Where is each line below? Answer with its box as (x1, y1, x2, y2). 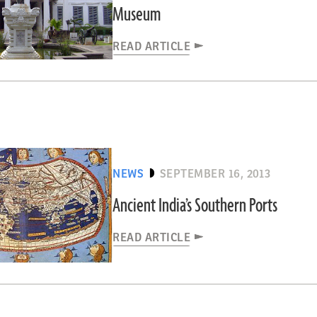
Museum (113, 2, 161, 28)
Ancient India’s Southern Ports (113, 192, 278, 219)
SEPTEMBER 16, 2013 (159, 167, 271, 180)
